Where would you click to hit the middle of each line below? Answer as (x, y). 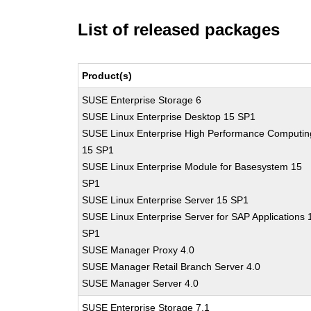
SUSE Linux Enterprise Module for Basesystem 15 (192, 167)
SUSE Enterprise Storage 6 (142, 100)
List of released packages (179, 30)
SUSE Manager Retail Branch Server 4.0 (171, 267)
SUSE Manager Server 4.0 (141, 283)
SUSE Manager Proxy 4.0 (138, 250)
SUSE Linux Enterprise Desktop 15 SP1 (169, 117)
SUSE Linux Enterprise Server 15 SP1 (166, 200)
